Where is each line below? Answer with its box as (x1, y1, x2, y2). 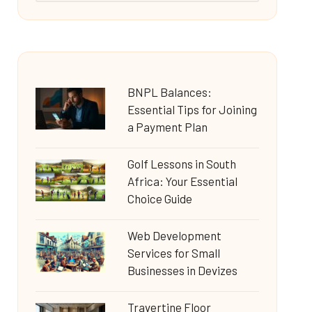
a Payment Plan (127, 120, 208, 134)
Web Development (127, 228, 221, 242)
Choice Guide (127, 192, 192, 205)
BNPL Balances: (127, 85, 212, 99)
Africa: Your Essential (127, 174, 237, 188)
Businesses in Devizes (127, 263, 237, 277)
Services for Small (127, 246, 220, 260)
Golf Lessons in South (127, 157, 236, 171)
